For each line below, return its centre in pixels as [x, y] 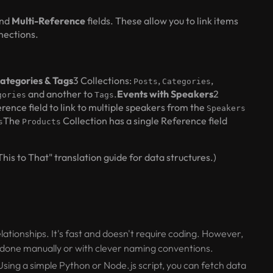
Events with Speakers [165, 94]
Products [42, 122]
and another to [61, 94]
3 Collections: [104, 80]
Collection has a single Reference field [144, 121]
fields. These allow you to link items [162, 21]
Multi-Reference [49, 21]
